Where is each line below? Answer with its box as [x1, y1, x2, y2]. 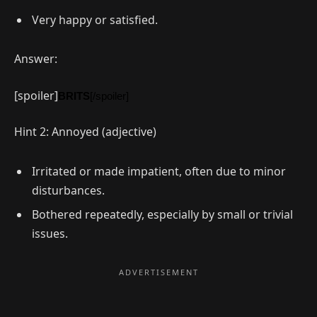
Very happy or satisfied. [32, 11, 158, 28]
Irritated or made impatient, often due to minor [32, 163, 286, 180]
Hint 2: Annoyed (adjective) [14, 124, 156, 140]
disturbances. [32, 183, 105, 199]
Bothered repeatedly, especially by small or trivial [32, 207, 293, 223]
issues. [32, 226, 68, 242]
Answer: [14, 51, 57, 67]
